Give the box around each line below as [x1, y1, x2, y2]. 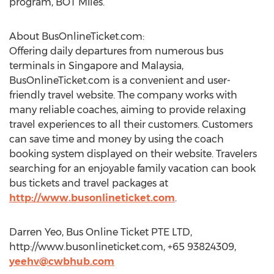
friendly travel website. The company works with [9, 89, 237, 101]
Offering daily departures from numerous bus [9, 45, 223, 57]
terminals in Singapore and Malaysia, [9, 60, 183, 72]
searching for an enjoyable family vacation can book [9, 163, 256, 174]
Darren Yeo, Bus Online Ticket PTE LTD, [9, 226, 192, 238]
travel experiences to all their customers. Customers [9, 119, 253, 130]
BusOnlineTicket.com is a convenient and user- [9, 75, 231, 86]
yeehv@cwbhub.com [9, 256, 114, 267]
